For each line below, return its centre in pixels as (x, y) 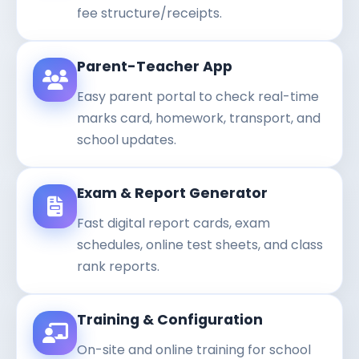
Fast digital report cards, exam (173, 223)
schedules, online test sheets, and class (200, 244)
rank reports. (118, 266)
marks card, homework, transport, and (199, 119)
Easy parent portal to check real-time (198, 97)
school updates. (127, 140)
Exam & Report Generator (172, 194)
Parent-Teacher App (155, 67)
